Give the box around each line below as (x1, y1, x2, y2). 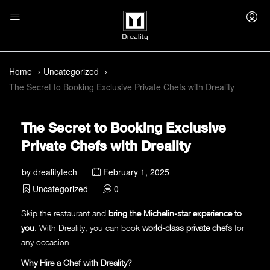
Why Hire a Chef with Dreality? (21, 257, 132, 268)
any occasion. (21, 237, 72, 248)
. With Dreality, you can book (34, 222, 142, 233)
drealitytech (33, 166, 77, 178)
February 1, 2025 (101, 166, 169, 178)
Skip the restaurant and (21, 208, 108, 219)
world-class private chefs (142, 222, 232, 233)
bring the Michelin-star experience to (108, 208, 242, 219)
